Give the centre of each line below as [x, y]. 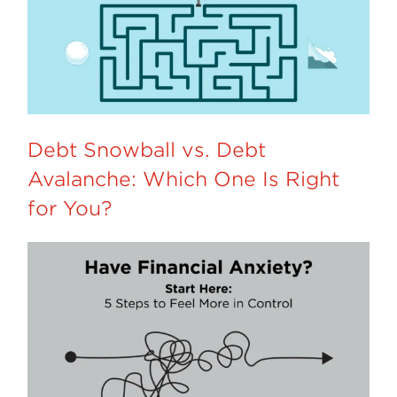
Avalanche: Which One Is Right [184, 179]
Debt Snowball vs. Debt [147, 150]
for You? [70, 209]
